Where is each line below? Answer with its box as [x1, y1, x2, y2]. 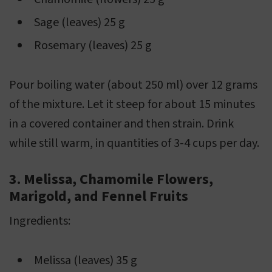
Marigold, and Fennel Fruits [9, 186, 188, 208]
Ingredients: [9, 212, 70, 230]
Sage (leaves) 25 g [34, 14, 125, 32]
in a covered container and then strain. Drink [9, 115, 234, 133]
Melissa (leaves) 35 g [34, 252, 137, 270]
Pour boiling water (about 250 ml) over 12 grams [9, 76, 257, 94]
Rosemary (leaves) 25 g [34, 37, 152, 55]
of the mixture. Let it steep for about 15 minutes [9, 96, 255, 114]
